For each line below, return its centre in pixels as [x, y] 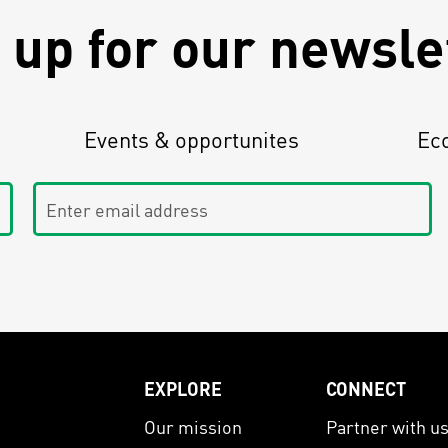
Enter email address [114, 194]
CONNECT [365, 388]
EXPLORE [183, 388]
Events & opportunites [191, 139]
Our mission [193, 426]
